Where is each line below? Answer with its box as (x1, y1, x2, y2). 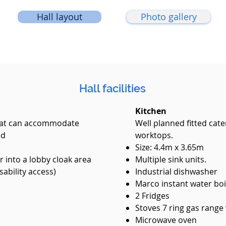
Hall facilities (79, 82, 146, 95)
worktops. (135, 130, 173, 141)
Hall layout (37, 11, 82, 23)
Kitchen (135, 105, 166, 117)
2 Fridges (135, 190, 169, 201)
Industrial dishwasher (135, 166, 217, 177)
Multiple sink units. (135, 154, 206, 165)
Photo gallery (140, 11, 197, 23)
